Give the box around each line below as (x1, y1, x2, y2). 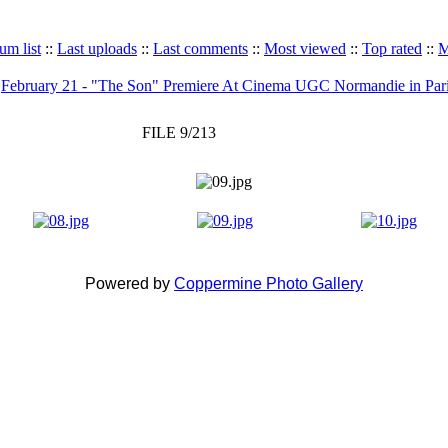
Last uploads (57, 40, 137, 57)
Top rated (362, 40, 422, 57)
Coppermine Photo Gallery (174, 275, 363, 292)
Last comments (153, 40, 248, 57)
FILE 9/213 (141, 124, 216, 141)
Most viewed (264, 40, 346, 57)
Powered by (85, 275, 174, 292)
